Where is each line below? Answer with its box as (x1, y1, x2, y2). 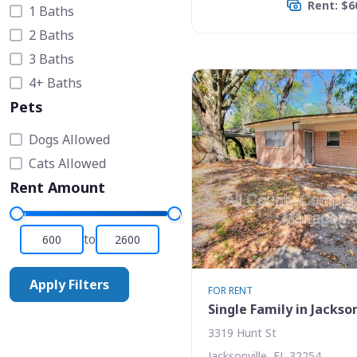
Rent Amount (10, 177, 105, 197)
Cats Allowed (29, 154, 106, 172)
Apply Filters (29, 275, 109, 293)
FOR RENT (208, 283, 253, 297)
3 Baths (29, 49, 74, 68)
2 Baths (29, 25, 74, 44)
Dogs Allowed (29, 130, 110, 148)
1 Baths (29, 2, 74, 20)
